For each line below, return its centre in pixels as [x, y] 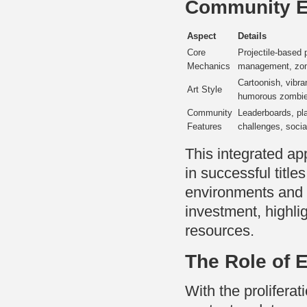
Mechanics [209, 66]
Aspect [201, 36]
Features [205, 127]
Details [252, 36]
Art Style [205, 90]
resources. [220, 231]
